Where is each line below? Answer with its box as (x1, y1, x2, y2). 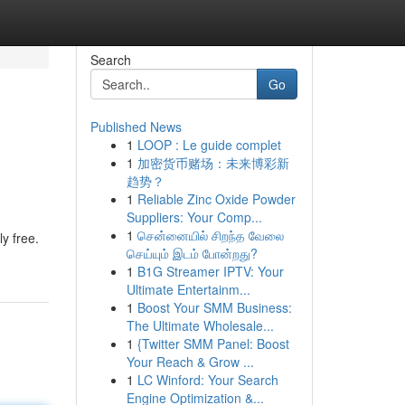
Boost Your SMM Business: (137, 298, 292, 316)
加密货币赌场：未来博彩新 (137, 154, 289, 172)
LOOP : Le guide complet (137, 136, 281, 154)
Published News (89, 118, 182, 136)
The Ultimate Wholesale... (126, 316, 274, 334)
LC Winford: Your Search (137, 371, 278, 389)
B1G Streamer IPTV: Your (137, 262, 284, 280)
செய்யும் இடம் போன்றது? (126, 244, 258, 262)
